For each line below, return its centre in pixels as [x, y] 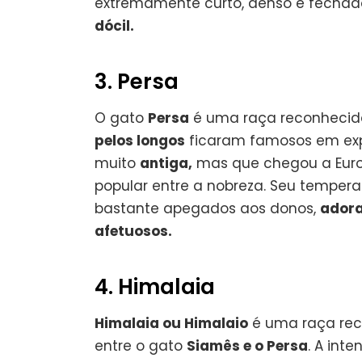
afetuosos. [133, 231]
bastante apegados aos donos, [207, 208]
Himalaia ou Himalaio [171, 323]
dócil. [114, 25]
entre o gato [141, 345]
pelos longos [140, 140]
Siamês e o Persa [247, 345]
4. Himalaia [155, 286]
